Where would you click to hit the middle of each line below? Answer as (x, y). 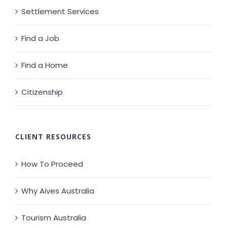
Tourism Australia (54, 218)
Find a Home (45, 65)
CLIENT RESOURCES (53, 137)
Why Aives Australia (58, 191)
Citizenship (42, 92)
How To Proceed (52, 164)
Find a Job (40, 39)
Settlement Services (60, 12)
